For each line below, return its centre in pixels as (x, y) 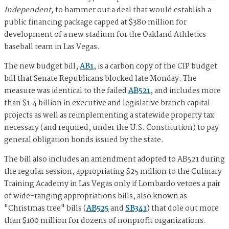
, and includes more (186, 91)
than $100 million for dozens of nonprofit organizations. (105, 221)
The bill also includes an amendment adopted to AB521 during (114, 159)
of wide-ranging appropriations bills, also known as (96, 196)
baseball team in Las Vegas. (53, 47)
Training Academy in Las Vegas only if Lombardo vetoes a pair (112, 184)
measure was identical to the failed (66, 91)
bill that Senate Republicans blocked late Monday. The (100, 78)
